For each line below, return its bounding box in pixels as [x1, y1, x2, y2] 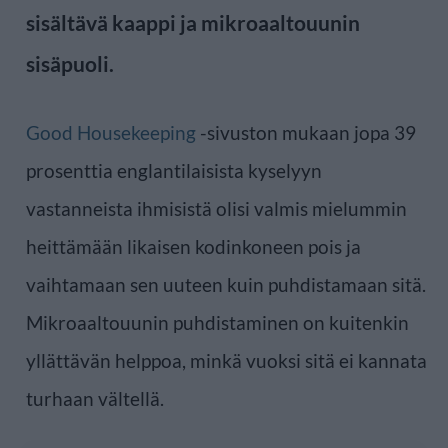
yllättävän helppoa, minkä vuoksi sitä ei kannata [26, 348, 427, 372]
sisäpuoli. [26, 50, 114, 76]
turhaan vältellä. [26, 386, 164, 410]
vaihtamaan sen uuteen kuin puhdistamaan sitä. [26, 272, 426, 296]
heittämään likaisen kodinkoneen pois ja [26, 234, 361, 258]
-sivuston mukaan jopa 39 [196, 120, 416, 144]
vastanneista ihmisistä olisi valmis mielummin [26, 196, 407, 220]
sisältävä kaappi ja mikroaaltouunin [26, 9, 360, 35]
